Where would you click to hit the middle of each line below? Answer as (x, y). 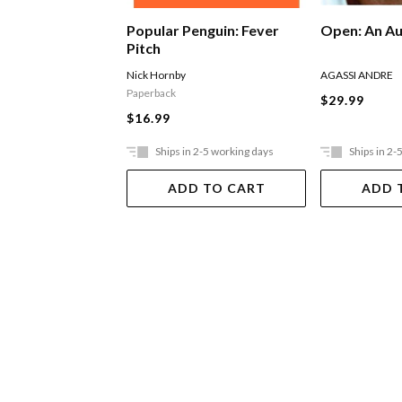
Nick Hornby (157, 75)
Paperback (152, 93)
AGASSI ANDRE (357, 75)
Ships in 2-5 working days (215, 151)
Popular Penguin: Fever (203, 31)
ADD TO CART (216, 188)
